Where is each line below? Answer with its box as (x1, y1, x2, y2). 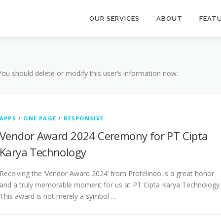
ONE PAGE (23, 114, 57, 122)
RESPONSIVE (63, 114, 104, 122)
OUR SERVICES (89, 15, 140, 22)
